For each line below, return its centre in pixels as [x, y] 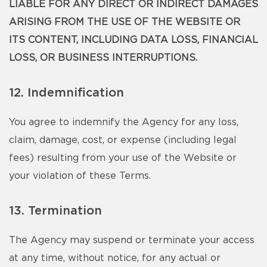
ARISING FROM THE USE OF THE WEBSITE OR [125, 22]
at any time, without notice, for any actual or [115, 258]
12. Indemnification [66, 93]
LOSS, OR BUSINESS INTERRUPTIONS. [103, 58]
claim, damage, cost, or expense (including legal [123, 140]
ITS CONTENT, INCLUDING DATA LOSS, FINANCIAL [133, 40]
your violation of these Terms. [80, 176]
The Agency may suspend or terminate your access [132, 240]
